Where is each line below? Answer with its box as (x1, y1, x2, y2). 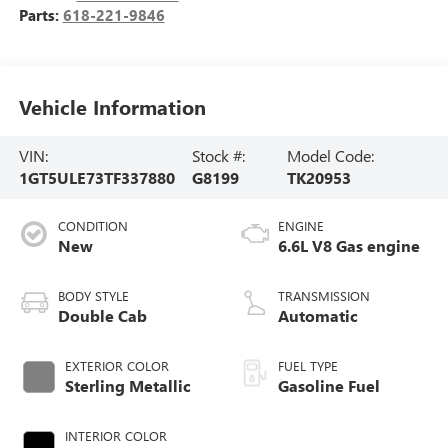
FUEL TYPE (278, 357, 338, 375)
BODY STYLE (57, 287, 129, 305)
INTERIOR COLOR (64, 427, 167, 445)
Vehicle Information (18, 92, 206, 120)
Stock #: (191, 145, 245, 167)
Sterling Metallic (64, 375, 191, 397)
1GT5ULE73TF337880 (18, 167, 175, 189)
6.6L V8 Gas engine (278, 235, 420, 257)
